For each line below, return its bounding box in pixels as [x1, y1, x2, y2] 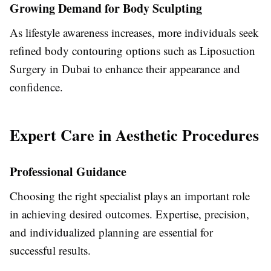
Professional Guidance [10, 163, 126, 180]
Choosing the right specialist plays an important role [10, 188, 250, 203]
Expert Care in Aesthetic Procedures [10, 123, 259, 146]
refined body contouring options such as [10, 43, 200, 58]
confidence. [10, 79, 63, 94]
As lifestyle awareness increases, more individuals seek [10, 25, 259, 40]
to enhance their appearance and [90, 61, 240, 76]
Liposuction [200, 43, 255, 58]
